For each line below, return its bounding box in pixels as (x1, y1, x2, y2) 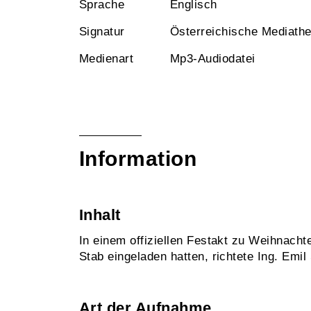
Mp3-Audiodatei (170, 52, 255, 65)
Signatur (79, 25, 125, 38)
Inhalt (79, 206, 121, 224)
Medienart (79, 52, 134, 65)
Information (79, 147, 197, 170)
